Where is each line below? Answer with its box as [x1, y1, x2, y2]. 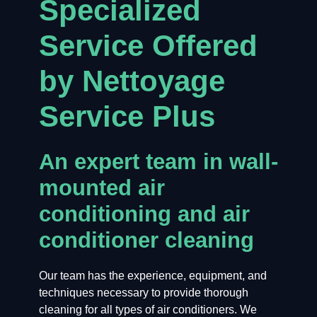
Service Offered [38, 29, 258, 63]
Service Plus [38, 100, 215, 134]
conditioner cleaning [38, 228, 254, 253]
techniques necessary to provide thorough [38, 287, 248, 299]
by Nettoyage [38, 64, 225, 98]
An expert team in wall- [38, 149, 278, 175]
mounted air [38, 175, 165, 201]
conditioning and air [38, 202, 250, 227]
